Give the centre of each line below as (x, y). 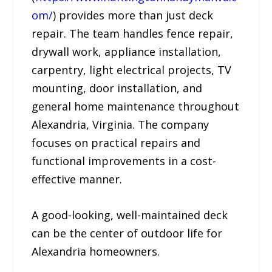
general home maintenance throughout (136, 106)
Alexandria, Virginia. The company (121, 124)
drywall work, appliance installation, (127, 51)
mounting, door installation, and (117, 88)
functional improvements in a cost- (124, 161)
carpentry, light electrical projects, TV (132, 70)
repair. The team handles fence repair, (133, 33)
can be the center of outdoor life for (127, 233)
